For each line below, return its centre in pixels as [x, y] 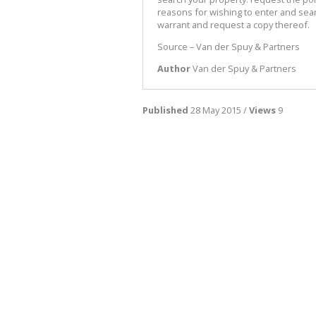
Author [175, 68]
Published [165, 110]
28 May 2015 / [219, 110]
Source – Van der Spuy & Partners [229, 47]
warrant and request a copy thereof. [233, 25]
